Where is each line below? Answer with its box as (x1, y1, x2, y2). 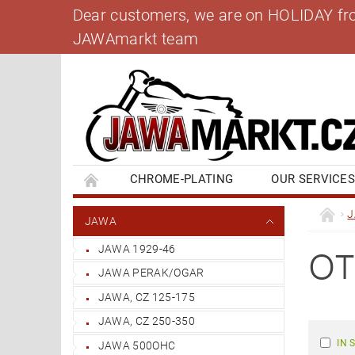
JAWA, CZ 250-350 (97, 315, 195, 328)
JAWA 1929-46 (97, 242, 176, 255)
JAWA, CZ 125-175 (97, 290, 195, 303)
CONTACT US (222, 200, 297, 215)
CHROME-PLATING (129, 171, 234, 186)
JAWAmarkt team (72, 29, 199, 49)
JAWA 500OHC (97, 338, 176, 352)
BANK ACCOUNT (91, 200, 185, 215)
